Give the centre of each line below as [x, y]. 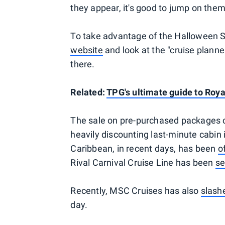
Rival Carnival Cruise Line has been [143, 162]
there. [83, 64]
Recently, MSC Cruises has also [136, 191]
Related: [89, 92]
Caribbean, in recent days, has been [144, 148]
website [87, 50]
